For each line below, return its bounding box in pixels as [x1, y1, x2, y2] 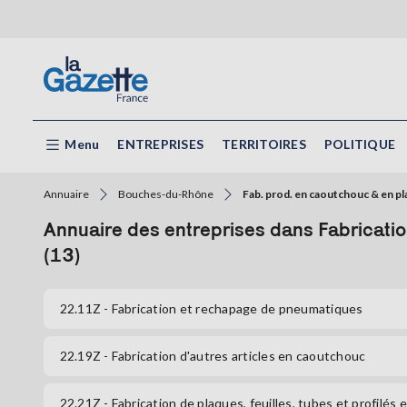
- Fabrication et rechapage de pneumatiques [104, 301, 363, 317]
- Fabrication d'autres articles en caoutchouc [104, 348, 366, 364]
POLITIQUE [323, 136, 395, 152]
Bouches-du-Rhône [118, 187, 213, 202]
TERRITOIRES [222, 136, 306, 152]
